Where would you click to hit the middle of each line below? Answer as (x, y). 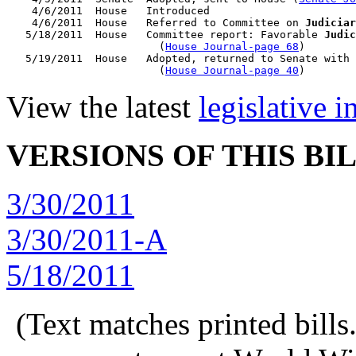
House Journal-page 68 (232, 46)
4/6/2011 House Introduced (108, 11)
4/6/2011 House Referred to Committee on (156, 23)
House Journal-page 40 (232, 70)
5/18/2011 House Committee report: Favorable (165, 35)
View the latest (103, 107)
